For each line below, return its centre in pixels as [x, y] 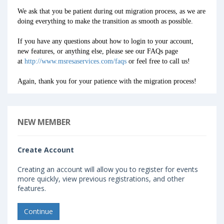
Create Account [46, 150]
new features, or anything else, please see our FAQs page [98, 51]
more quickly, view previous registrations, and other [101, 179]
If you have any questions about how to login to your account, [105, 41]
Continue [38, 211]
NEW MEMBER [44, 122]
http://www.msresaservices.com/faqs [75, 61]
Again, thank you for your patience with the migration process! [107, 81]
